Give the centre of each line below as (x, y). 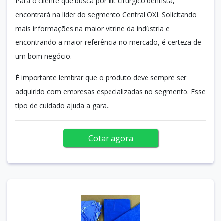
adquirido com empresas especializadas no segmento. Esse (110, 91)
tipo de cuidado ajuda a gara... (63, 105)
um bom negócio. (44, 56)
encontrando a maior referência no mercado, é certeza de (108, 42)
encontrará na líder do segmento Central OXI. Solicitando (106, 14)
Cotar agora (110, 138)
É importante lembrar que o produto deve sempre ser (101, 77)
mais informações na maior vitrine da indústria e (92, 28)
